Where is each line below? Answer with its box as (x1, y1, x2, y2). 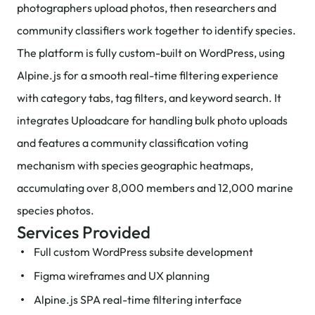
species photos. (17, 203, 94, 217)
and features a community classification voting (17, 136, 248, 150)
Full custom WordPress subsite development (34, 245, 253, 259)
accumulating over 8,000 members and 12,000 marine (17, 181, 293, 195)
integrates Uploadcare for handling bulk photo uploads (17, 113, 288, 127)
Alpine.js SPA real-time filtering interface (34, 292, 242, 307)
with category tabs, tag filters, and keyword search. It (17, 91, 281, 105)
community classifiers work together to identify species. (17, 23, 296, 37)
